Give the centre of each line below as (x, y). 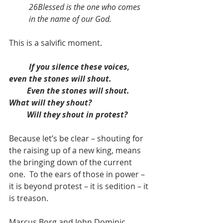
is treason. (30, 198)
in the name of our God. (70, 19)
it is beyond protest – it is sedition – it (80, 186)
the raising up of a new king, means (76, 150)
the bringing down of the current (71, 162)
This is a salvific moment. (56, 43)
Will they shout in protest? (77, 114)
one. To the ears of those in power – (78, 174)
